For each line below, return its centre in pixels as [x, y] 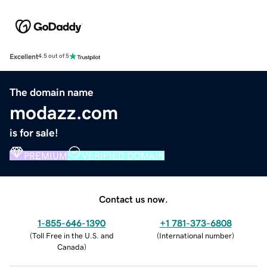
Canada [70, 247]
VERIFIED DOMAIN [123, 155]
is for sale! [34, 133]
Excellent [24, 56]
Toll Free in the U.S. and [73, 235]
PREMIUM [46, 155]
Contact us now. [133, 199]
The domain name [52, 92]
